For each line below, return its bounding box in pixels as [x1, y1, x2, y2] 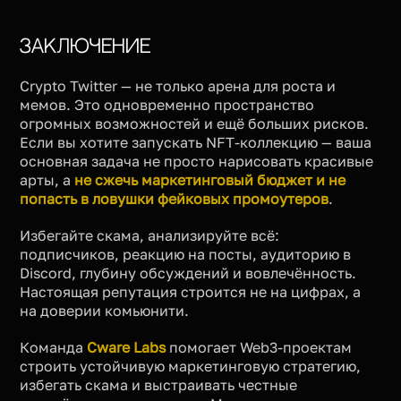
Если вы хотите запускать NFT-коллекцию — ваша [20, 132, 372, 151]
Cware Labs [87, 337, 166, 356]
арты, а [20, 170, 75, 189]
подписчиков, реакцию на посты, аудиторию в [20, 244, 352, 263]
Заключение [20, 37, 151, 56]
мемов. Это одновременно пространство [20, 95, 315, 114]
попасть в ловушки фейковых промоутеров [20, 189, 329, 208]
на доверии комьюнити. [20, 301, 190, 320]
